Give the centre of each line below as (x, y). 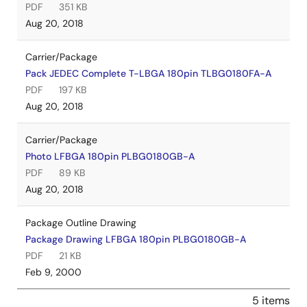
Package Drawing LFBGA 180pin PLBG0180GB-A (136, 239)
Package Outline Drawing (81, 223)
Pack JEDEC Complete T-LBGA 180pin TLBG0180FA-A (148, 73)
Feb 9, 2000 (53, 272)
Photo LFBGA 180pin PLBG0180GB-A (110, 156)
